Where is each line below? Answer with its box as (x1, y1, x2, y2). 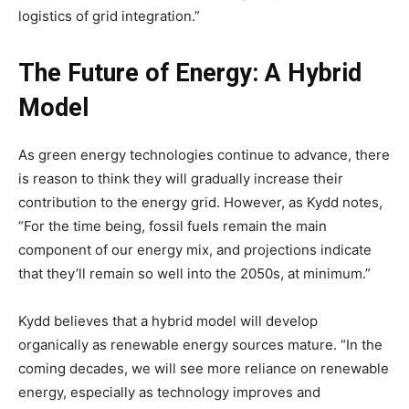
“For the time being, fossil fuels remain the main (18, 216, 327, 235)
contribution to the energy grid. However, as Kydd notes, (18, 193, 383, 211)
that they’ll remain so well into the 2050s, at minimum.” (18, 264, 371, 282)
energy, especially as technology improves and (18, 383, 320, 401)
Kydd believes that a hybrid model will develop (18, 311, 318, 330)
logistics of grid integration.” (18, 6, 200, 25)
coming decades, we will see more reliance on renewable (18, 359, 389, 377)
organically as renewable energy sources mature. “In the (18, 335, 383, 353)
